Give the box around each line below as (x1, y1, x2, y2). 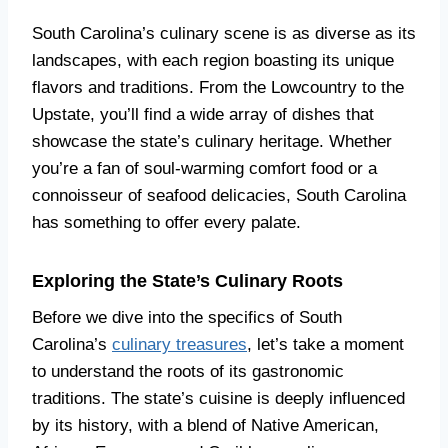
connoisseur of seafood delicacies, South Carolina (32, 186, 406, 205)
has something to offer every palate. (32, 213, 301, 232)
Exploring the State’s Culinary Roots (32, 271, 343, 291)
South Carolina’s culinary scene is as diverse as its (32, 24, 416, 43)
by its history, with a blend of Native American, (32, 416, 379, 435)
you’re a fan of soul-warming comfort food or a (32, 159, 377, 178)
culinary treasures (112, 335, 247, 354)
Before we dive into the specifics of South (32, 308, 342, 327)
